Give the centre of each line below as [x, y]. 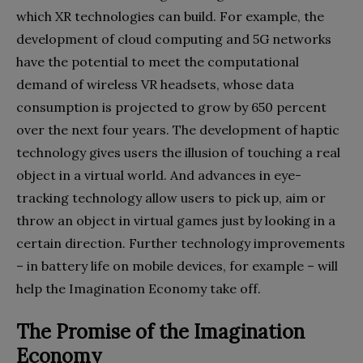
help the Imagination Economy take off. [139, 289]
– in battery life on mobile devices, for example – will [177, 266]
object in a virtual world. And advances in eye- [159, 175]
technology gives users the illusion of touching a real [178, 153]
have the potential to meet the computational [158, 62]
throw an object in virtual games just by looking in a [176, 221]
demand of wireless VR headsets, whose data [155, 85]
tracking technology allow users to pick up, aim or [171, 198]
